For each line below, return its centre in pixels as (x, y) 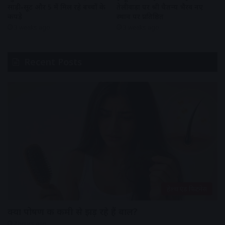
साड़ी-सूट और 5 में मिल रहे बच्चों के (57, 7)
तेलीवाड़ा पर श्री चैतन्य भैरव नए (160, 7)
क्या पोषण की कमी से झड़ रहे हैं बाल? (73, 211)
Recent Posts (53, 62)
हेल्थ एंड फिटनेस (187, 189)
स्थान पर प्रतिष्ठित (140, 17)
